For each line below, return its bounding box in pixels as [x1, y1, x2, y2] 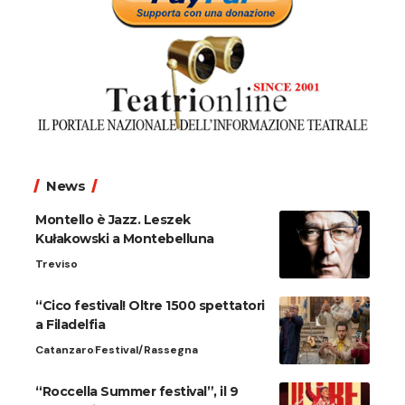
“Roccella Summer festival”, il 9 [35, 382, 238, 400]
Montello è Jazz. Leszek [35, 211, 191, 228]
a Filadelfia [35, 316, 105, 333]
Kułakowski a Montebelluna [35, 230, 214, 247]
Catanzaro [35, 342, 94, 357]
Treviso [35, 256, 78, 271]
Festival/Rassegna [95, 342, 198, 357]
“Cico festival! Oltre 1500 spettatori [35, 297, 265, 314]
